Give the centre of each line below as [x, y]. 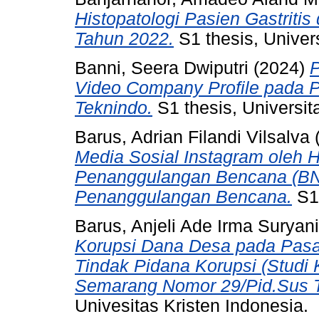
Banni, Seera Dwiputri [162, 68]
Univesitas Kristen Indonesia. [192, 305]
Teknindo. [114, 108]
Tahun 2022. [124, 39]
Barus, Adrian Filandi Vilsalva [192, 137]
